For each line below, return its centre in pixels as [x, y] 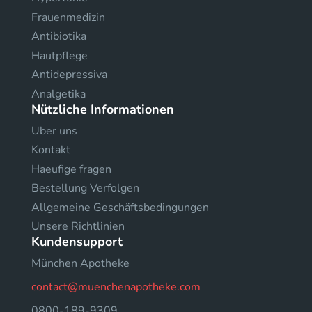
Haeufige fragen [71, 169]
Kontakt [51, 150]
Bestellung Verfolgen [85, 188]
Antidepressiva [69, 75]
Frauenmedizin [68, 17]
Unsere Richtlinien [78, 227]
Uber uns [54, 131]
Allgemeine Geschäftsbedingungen [120, 207]
